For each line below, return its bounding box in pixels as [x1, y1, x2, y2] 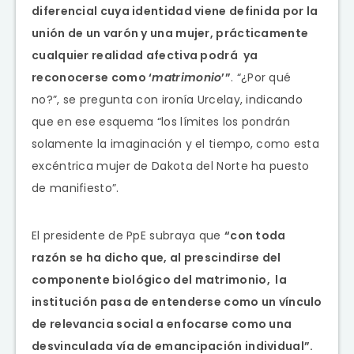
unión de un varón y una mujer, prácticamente [32, 24, 309, 41]
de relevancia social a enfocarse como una [32, 315, 292, 332]
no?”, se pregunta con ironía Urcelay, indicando [32, 91, 303, 107]
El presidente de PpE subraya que [32, 227, 224, 243]
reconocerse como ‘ [32, 69, 153, 85]
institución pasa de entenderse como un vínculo [32, 293, 322, 310]
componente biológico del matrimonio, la [32, 271, 287, 288]
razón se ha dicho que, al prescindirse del [32, 249, 281, 265]
